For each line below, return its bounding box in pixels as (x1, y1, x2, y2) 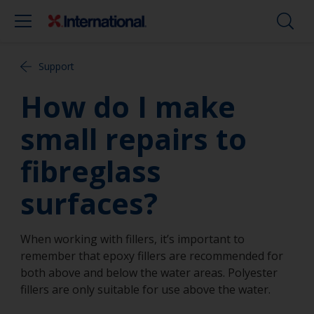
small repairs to (20, 119, 247, 158)
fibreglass (20, 151, 161, 191)
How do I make (20, 87, 235, 126)
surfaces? (20, 184, 158, 223)
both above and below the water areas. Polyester (20, 265, 278, 280)
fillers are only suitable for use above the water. (20, 282, 271, 297)
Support (39, 60, 74, 73)
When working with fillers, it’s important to (20, 231, 245, 247)
